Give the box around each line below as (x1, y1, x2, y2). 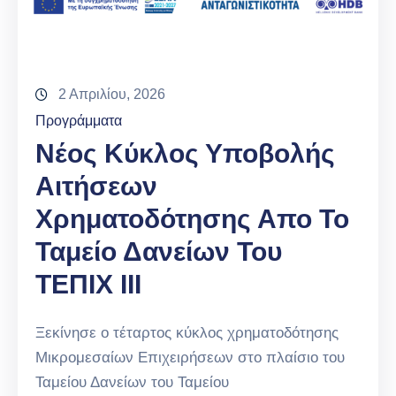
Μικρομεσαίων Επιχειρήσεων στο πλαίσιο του (35, 348, 345, 366)
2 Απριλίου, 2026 (58, 86, 165, 102)
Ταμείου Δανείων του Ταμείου (35, 373, 229, 391)
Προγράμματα (35, 112, 122, 128)
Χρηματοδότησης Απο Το (35, 203, 349, 233)
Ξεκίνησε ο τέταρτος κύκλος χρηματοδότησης (35, 324, 339, 341)
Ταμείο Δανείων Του (35, 236, 282, 266)
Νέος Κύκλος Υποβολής (35, 138, 335, 168)
